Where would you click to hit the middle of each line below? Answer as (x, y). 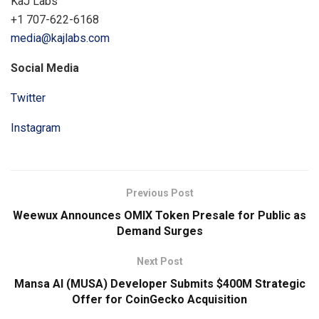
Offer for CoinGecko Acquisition (159, 300)
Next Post (159, 262)
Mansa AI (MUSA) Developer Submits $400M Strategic (159, 284)
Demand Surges (159, 231)
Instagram (36, 128)
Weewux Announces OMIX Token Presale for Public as (159, 216)
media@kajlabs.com (60, 38)
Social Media (45, 68)
